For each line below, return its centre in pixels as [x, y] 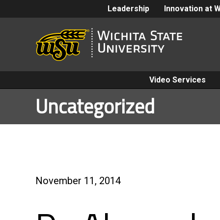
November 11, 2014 [78, 181]
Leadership [128, 9]
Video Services [177, 80]
